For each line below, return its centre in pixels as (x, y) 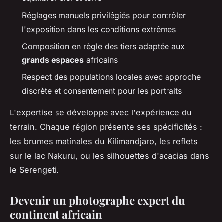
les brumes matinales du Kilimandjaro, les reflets (104, 141)
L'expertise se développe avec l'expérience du (101, 113)
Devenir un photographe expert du (98, 200)
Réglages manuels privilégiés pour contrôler (104, 15)
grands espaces (53, 60)
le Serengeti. (34, 170)
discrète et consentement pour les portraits (102, 91)
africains (101, 60)
